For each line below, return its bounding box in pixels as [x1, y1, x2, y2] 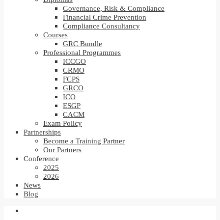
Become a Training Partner [43, 137, 125, 145]
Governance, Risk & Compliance [63, 4, 165, 12]
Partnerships [24, 128, 61, 136]
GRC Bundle [63, 40, 102, 48]
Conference [24, 155, 59, 163]
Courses [43, 31, 68, 39]
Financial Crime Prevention [63, 13, 146, 21]
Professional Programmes [43, 49, 121, 56]
